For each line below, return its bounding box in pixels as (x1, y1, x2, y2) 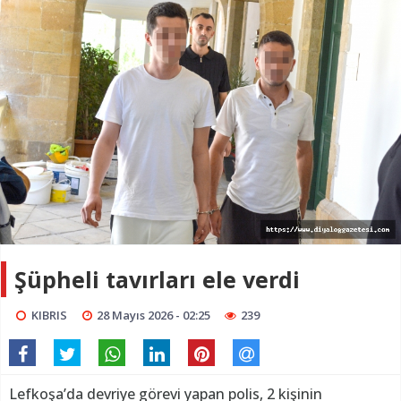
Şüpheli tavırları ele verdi (14, 263, 300, 294)
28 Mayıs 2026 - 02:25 (97, 306, 211, 323)
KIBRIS (30, 306, 67, 323)
